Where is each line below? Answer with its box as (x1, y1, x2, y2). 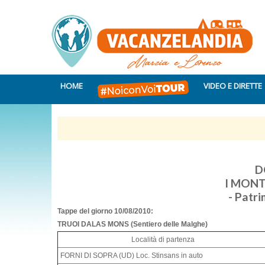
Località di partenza (131, 235, 195, 244)
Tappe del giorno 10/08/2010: (57, 206, 153, 215)
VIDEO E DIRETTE (203, 80, 262, 91)
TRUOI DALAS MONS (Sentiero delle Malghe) (57, 219, 208, 228)
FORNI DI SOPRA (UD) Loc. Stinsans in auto (60, 251, 203, 260)
